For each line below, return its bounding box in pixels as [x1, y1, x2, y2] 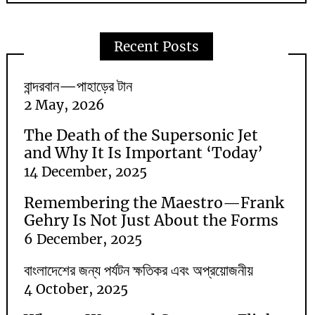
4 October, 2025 [24, 281, 129, 298]
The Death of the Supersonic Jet [24, 126, 259, 146]
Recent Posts [113, 37, 199, 55]
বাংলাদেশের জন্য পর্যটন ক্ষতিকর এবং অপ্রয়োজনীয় [24, 261, 254, 281]
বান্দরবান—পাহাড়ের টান [24, 76, 133, 96]
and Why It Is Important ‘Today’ [24, 143, 264, 163]
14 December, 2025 [24, 163, 148, 181]
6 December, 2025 [24, 231, 143, 248]
